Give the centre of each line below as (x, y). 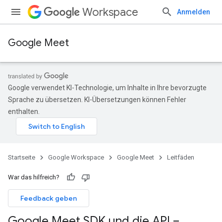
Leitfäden (181, 157)
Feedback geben (49, 198)
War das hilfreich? (34, 177)
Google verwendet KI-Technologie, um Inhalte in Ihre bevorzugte (107, 88)
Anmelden (194, 12)
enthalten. (24, 111)
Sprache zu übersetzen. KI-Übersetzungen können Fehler (97, 100)
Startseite (22, 157)
